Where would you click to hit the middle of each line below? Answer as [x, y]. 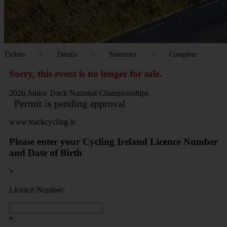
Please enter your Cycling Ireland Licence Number [113, 142]
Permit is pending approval [70, 104]
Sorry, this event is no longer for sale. [86, 73]
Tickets [14, 54]
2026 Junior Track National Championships [79, 93]
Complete [183, 54]
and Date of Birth [46, 153]
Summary [123, 54]
